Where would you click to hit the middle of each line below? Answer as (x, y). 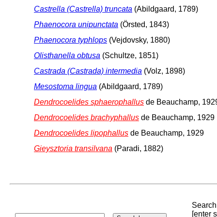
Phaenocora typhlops (70, 40)
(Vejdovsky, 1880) (139, 40)
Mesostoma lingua (65, 86)
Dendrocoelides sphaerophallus (89, 102)
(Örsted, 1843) (144, 24)
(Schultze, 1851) (129, 55)
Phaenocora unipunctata (76, 24)
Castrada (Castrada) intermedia (88, 71)
